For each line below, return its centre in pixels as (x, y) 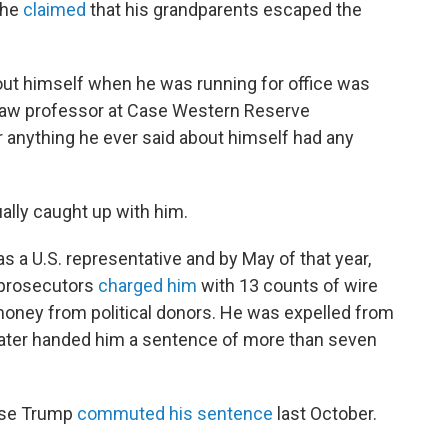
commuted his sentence (175, 414)
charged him (147, 286)
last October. (325, 414)
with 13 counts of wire (287, 286)
